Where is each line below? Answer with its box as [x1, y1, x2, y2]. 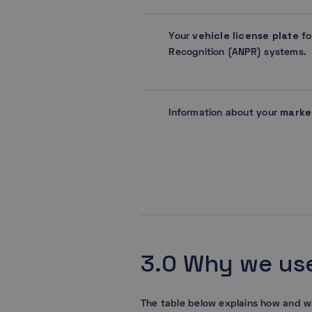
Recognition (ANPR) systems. [169, 47, 306, 57]
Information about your [169, 108, 281, 118]
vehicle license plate [192, 29, 302, 42]
